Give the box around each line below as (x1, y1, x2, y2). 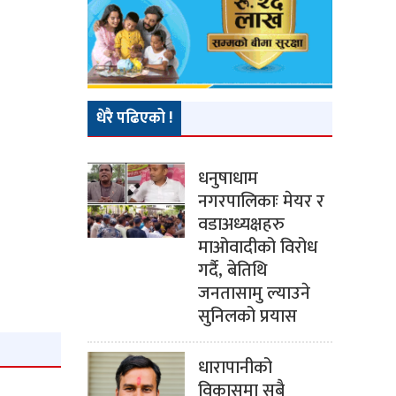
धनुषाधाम (197, 164, 258, 194)
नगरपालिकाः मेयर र (197, 187, 324, 217)
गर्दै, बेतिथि (197, 255, 267, 286)
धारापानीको (197, 353, 272, 384)
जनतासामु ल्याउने (197, 278, 310, 309)
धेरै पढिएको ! (95, 105, 172, 133)
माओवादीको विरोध (197, 232, 317, 263)
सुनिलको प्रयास (197, 301, 297, 332)
